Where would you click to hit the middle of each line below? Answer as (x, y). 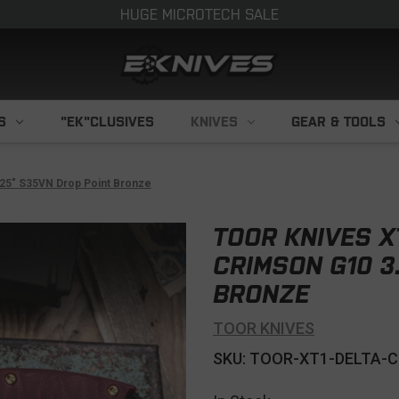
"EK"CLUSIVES (107, 122)
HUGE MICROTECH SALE (199, 14)
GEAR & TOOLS (339, 122)
